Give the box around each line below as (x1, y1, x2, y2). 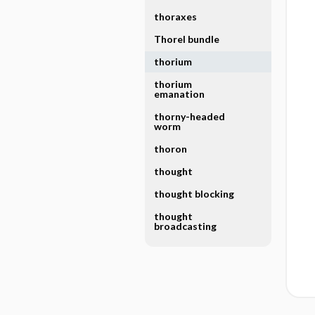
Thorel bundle (153, 33, 219, 45)
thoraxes (153, 11, 197, 22)
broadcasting (153, 220, 217, 232)
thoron (153, 143, 187, 155)
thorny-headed (153, 110, 225, 122)
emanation (153, 88, 205, 100)
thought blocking (153, 188, 234, 200)
